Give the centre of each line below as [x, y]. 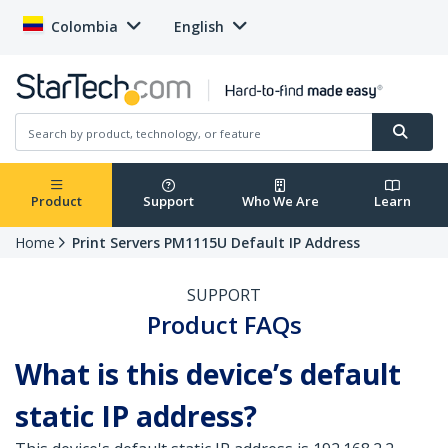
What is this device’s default [208, 374]
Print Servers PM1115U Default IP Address [216, 243]
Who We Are [280, 201]
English [199, 26]
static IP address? [136, 416]
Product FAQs [224, 325]
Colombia [84, 26]
